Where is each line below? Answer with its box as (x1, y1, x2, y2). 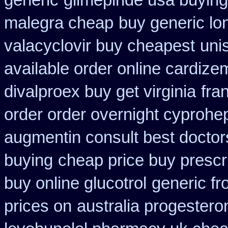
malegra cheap (4, 14, 113, 32)
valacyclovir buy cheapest (4, 37, 195, 55)
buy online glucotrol (4, 174, 147, 192)
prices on (4, 197, 72, 215)
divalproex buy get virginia (4, 82, 196, 101)
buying (4, 151, 53, 169)
